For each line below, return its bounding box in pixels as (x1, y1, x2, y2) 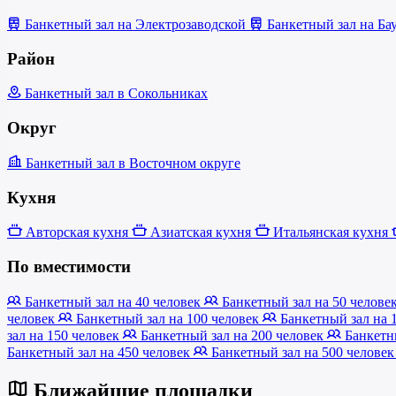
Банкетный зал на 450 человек (7, 344, 194, 360)
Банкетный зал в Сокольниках (21, 86, 208, 102)
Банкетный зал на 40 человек (21, 293, 204, 309)
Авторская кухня (22, 225, 132, 240)
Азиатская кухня (147, 225, 255, 240)
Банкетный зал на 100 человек (72, 310, 263, 326)
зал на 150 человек (7, 327, 123, 343)
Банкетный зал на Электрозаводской (21, 16, 249, 32)
